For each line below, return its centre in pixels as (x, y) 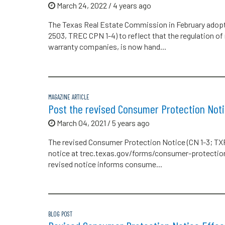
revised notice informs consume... (105, 164)
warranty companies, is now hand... (107, 46)
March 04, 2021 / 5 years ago (102, 123)
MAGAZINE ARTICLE (69, 97)
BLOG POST (60, 214)
